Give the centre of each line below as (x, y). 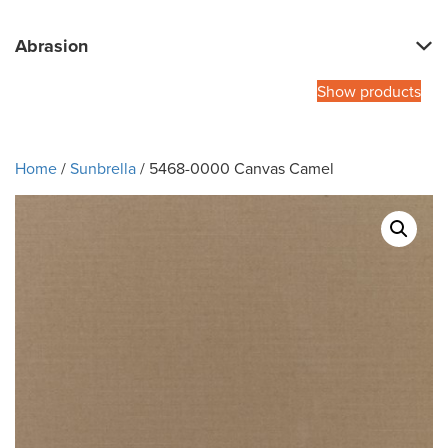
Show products (369, 91)
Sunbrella (103, 168)
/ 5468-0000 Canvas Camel (235, 168)
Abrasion (51, 46)
